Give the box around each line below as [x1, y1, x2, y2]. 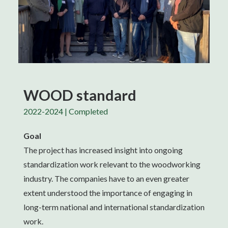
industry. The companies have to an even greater [23, 174, 189, 183]
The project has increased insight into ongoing [23, 145, 183, 155]
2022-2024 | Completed [23, 106, 108, 116]
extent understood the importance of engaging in [23, 188, 192, 197]
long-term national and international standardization [23, 202, 205, 212]
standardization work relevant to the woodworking [23, 159, 201, 169]
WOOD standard [23, 86, 136, 104]
